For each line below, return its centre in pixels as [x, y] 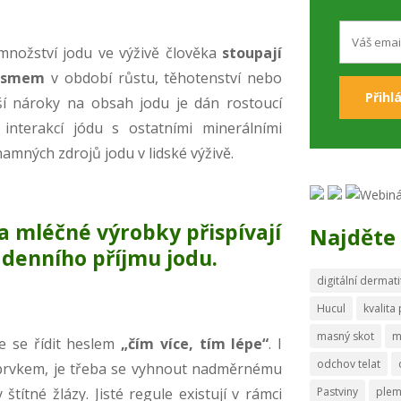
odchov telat [349, 363]
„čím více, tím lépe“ [195, 343]
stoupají [252, 52]
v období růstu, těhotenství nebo [164, 77]
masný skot [346, 336]
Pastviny [338, 391]
